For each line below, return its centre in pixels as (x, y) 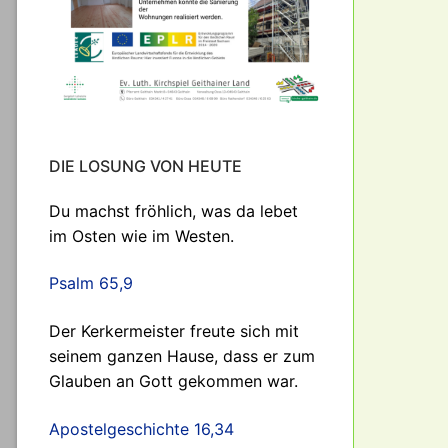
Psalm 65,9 (91, 283)
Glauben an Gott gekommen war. (173, 380)
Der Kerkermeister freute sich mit (174, 330)
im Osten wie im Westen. (141, 235)
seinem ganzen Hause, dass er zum (182, 355)
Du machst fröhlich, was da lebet (173, 210)
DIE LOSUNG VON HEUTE (145, 165)
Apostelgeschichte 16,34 (141, 428)
